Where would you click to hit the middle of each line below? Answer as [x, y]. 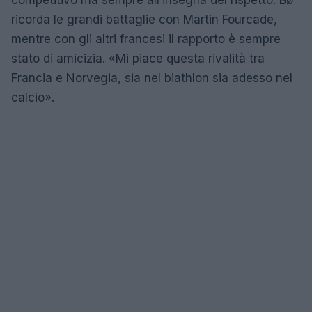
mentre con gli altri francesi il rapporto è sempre [146, 39]
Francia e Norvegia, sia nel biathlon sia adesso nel [152, 78]
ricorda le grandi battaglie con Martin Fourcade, [144, 19]
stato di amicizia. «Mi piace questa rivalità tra [138, 58]
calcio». [33, 97]
